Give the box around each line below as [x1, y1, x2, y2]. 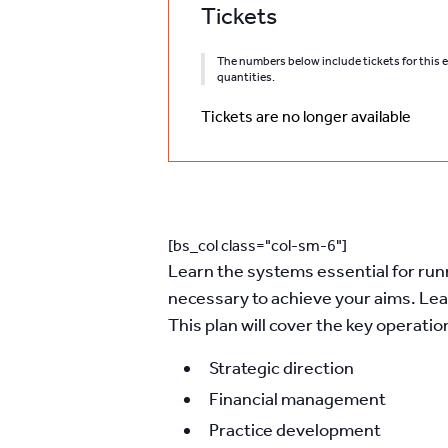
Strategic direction [209, 357, 354, 379]
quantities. [217, 70, 275, 84]
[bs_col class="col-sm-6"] [168, 236, 347, 255]
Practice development [209, 419, 381, 441]
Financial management [209, 388, 386, 410]
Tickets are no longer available [201, 107, 411, 126]
